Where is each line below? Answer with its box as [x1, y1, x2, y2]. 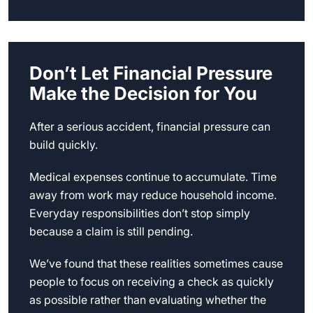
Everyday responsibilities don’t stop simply [29, 206, 250, 220]
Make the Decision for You [29, 82, 257, 104]
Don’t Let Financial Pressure [29, 62, 272, 84]
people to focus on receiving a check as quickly [29, 275, 274, 289]
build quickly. [29, 138, 98, 152]
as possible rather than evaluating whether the [29, 293, 266, 307]
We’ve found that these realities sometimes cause [29, 256, 283, 270]
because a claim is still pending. [29, 224, 193, 238]
